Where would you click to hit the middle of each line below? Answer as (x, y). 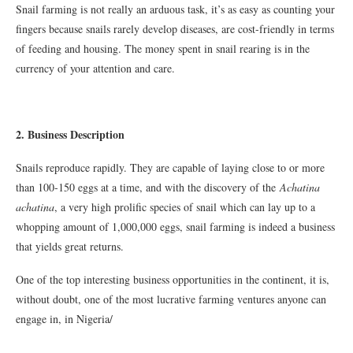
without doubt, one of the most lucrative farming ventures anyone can (171, 299)
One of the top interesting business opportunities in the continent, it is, (173, 279)
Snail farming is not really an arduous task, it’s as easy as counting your (175, 9)
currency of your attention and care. (95, 68)
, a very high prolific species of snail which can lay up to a (185, 207)
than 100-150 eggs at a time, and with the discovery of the (146, 187)
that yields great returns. (70, 246)
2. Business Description (70, 134)
